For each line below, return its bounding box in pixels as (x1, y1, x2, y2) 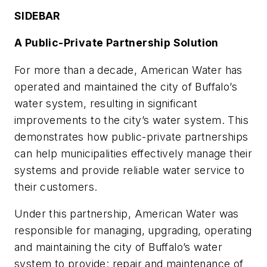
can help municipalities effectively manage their (14, 147, 253, 160)
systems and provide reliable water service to (14, 163, 244, 176)
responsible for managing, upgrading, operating (14, 224, 252, 237)
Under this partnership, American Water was (14, 207, 239, 221)
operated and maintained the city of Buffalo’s (14, 80, 237, 93)
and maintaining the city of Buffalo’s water (14, 241, 223, 254)
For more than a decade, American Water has (14, 63, 243, 76)
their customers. (14, 180, 98, 193)
